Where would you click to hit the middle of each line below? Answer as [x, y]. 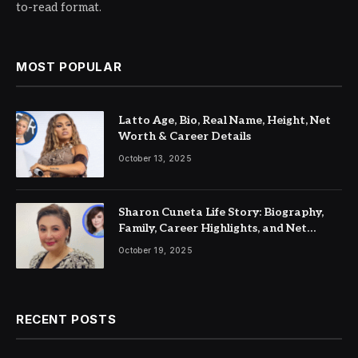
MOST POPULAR [69, 67]
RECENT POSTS [66, 320]
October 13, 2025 [155, 159]
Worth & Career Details [185, 137]
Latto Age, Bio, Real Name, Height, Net [225, 121]
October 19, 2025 [155, 250]
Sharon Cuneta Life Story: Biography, [221, 212]
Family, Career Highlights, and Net [213, 228]
